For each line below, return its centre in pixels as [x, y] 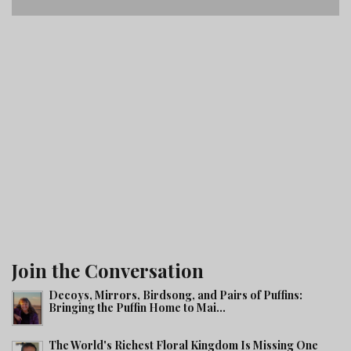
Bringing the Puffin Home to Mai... [137, 308]
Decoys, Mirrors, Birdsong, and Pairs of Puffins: [175, 295]
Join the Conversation [108, 270]
